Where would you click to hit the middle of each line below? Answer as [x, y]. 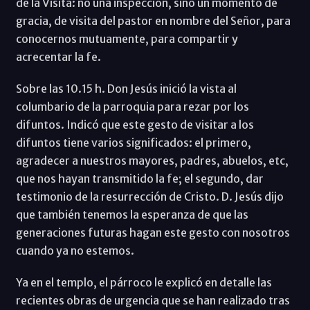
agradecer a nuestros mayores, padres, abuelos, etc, [152, 160]
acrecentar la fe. [58, 56]
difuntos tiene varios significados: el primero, [133, 142]
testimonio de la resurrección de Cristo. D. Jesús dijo [149, 196]
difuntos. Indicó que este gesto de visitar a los [135, 124]
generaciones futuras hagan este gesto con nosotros [153, 232]
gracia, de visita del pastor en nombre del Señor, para [153, 20]
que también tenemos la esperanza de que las [132, 214]
